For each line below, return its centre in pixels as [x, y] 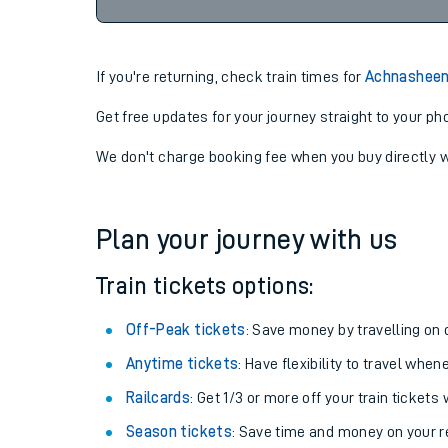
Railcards [158, 398]
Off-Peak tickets [186, 330]
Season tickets [179, 432]
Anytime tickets [182, 364]
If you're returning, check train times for [231, 77]
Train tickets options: [205, 286]
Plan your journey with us [247, 240]
